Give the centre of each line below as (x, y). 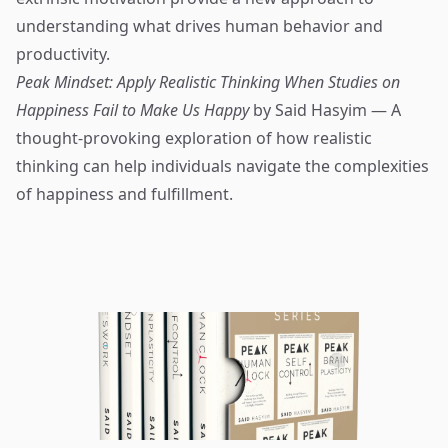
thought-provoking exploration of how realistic (194, 138)
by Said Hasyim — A (325, 110)
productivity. (63, 54)
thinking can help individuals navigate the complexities (222, 166)
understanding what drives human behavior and (199, 26)
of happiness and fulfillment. (124, 194)
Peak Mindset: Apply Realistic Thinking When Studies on (208, 82)
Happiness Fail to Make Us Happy (132, 110)
